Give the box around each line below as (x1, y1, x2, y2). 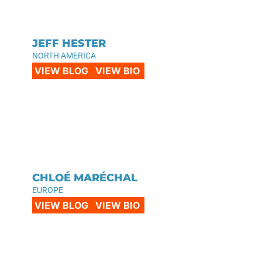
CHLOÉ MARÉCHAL (32, 171, 137, 184)
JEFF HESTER (32, 36, 106, 50)
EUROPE (32, 185, 63, 195)
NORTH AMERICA (32, 50, 96, 60)
